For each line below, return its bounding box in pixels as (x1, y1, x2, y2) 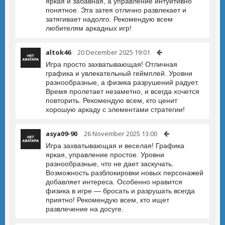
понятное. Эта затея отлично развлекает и (46, 6, 186, 14)
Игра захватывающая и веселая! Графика (46, 142, 184, 150)
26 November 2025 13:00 (84, 129, 157, 138)
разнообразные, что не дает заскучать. (46, 160, 174, 168)
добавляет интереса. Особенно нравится (46, 178, 182, 186)
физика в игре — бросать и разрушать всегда (46, 187, 195, 195)
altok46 (46, 48, 71, 57)
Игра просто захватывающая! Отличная (46, 60, 177, 68)
